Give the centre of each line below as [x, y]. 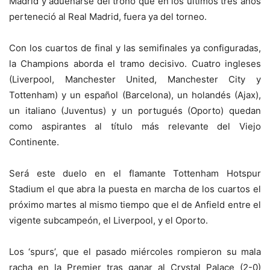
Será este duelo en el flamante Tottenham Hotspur [135, 174]
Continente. [34, 142]
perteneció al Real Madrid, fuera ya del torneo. [108, 17]
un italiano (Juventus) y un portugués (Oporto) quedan [135, 111]
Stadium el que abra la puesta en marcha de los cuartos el [135, 189]
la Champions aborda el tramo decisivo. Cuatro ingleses [135, 64]
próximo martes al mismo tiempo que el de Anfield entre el [135, 205]
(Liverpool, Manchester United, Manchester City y [135, 80]
